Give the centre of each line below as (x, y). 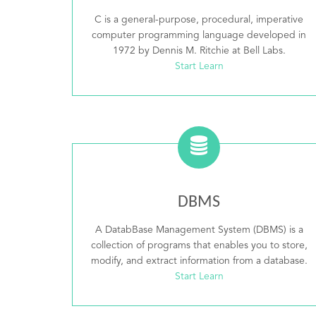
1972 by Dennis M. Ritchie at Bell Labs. (199, 51)
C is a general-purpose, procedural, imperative (199, 20)
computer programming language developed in (199, 35)
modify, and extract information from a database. (199, 261)
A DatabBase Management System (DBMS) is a (199, 230)
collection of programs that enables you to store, (199, 245)
